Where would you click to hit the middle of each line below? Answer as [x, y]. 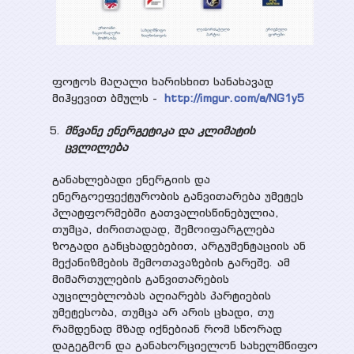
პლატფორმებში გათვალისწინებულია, [165, 213]
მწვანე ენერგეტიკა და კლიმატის [160, 131]
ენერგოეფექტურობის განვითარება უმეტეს [177, 196]
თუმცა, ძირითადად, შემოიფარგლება [163, 230]
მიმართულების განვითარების [140, 279]
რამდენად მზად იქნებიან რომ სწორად [167, 329]
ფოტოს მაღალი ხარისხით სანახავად [162, 82]
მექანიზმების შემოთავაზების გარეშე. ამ [171, 263]
